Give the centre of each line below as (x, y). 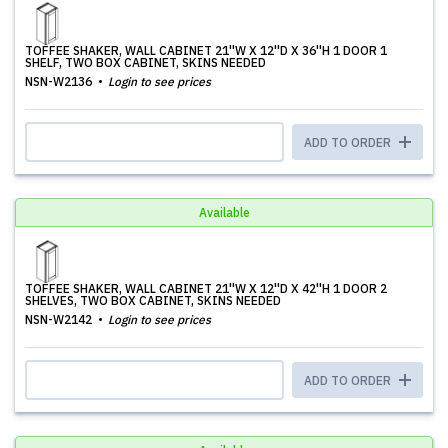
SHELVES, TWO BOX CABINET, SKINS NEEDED (153, 300)
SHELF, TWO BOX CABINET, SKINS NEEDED (145, 62)
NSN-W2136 (60, 81)
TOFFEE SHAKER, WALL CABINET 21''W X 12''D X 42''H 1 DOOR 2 (206, 288)
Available (224, 212)
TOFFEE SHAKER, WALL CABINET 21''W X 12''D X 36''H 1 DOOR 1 (206, 50)
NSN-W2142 (60, 319)
